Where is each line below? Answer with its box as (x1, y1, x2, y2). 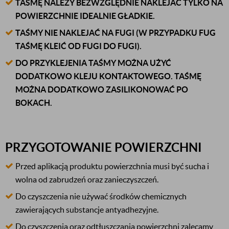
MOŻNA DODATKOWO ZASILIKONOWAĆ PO (15, 85, 188, 94)
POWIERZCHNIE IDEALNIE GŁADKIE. (15, 11, 155, 20)
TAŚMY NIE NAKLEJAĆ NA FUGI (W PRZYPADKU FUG (15, 28, 216, 37)
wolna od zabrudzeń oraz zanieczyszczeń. (15, 175, 158, 184)
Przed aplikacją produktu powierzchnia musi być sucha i (15, 162, 209, 171)
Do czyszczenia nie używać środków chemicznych (15, 192, 187, 201)
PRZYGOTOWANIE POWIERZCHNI (5, 141, 202, 154)
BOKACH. (15, 98, 52, 107)
